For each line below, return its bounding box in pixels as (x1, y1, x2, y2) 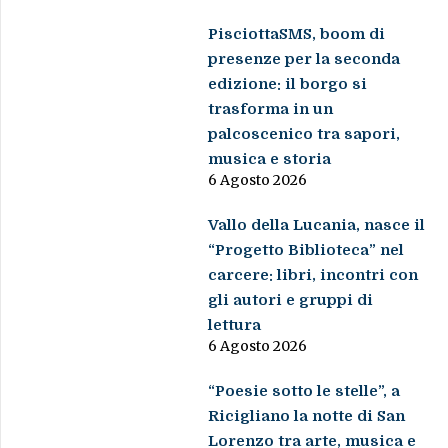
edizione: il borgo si (208, 75, 368, 94)
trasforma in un (208, 100, 334, 119)
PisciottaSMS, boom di (208, 25, 386, 44)
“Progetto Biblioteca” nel (208, 241, 405, 260)
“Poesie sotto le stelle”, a (208, 382, 401, 401)
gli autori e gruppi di (208, 291, 374, 310)
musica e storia (208, 150, 332, 169)
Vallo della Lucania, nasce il (208, 216, 426, 235)
